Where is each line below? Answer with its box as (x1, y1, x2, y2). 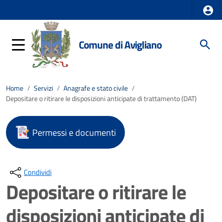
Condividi (24, 166, 52, 178)
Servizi (34, 83, 53, 94)
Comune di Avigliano (79, 36, 162, 53)
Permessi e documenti (32, 125, 116, 139)
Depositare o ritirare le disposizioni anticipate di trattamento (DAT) (6, 93, 197, 104)
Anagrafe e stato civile (63, 83, 128, 94)
